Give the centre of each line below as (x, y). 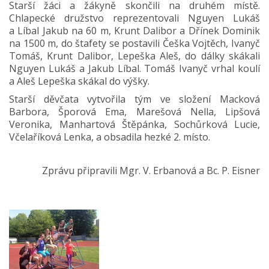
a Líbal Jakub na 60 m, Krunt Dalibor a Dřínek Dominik (134, 31)
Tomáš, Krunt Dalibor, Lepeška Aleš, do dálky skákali (134, 56)
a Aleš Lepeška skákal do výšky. (79, 81)
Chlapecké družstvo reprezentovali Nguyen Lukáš (134, 18)
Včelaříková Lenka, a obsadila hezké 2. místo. (110, 137)
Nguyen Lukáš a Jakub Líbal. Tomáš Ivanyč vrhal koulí (134, 68)
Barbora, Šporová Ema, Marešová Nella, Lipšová (134, 111)
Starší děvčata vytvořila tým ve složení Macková (134, 99)
